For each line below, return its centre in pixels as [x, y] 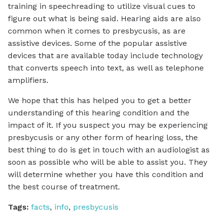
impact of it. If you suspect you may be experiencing [108, 125]
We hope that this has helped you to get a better [100, 101]
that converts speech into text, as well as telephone [106, 68]
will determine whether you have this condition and [106, 175]
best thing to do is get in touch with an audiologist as [109, 150]
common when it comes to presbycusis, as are [97, 31]
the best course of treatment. [64, 187]
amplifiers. [28, 80]
